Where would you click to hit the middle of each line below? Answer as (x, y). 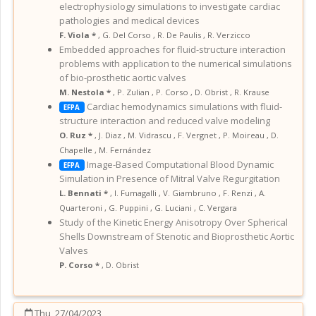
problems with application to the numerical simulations (176, 63)
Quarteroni (81, 207)
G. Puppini (128, 207)
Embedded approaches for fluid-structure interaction (172, 49)
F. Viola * (79, 35)
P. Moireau (244, 135)
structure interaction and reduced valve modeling (165, 120)
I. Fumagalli (135, 193)
